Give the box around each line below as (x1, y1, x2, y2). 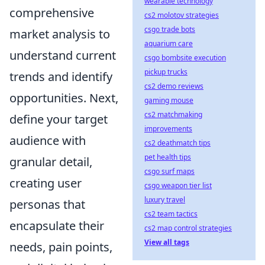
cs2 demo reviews (144, 81, 203, 91)
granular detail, (9, 154, 92, 170)
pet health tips (144, 152, 191, 162)
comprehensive (9, 5, 94, 21)
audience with (9, 132, 86, 148)
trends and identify (9, 69, 112, 85)
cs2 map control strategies (144, 223, 232, 233)
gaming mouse (144, 95, 193, 105)
